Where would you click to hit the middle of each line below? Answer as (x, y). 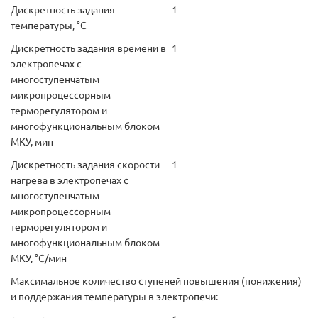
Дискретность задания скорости (85, 165)
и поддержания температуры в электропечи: (114, 297)
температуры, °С (49, 26)
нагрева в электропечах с (70, 180)
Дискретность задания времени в (88, 48)
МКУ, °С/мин (39, 258)
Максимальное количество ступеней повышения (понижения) (156, 281)
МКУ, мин (32, 142)
